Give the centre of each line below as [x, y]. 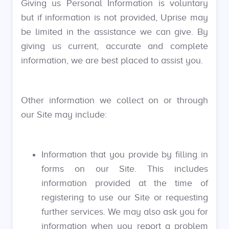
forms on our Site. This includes [125, 169]
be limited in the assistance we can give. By [114, 32]
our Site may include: [64, 114]
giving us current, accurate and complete [114, 46]
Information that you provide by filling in [125, 154]
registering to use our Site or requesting [125, 197]
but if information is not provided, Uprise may [114, 17]
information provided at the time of [125, 183]
